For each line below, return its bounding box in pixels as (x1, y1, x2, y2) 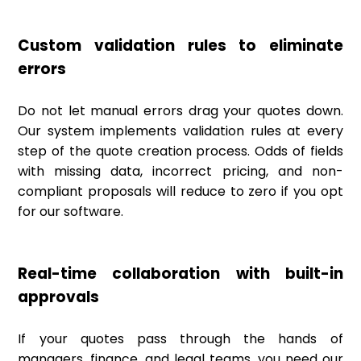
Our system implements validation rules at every (18, 121, 343, 140)
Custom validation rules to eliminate (18, 34, 343, 56)
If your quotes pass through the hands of (18, 329, 343, 348)
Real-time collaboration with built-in (18, 262, 343, 284)
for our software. (18, 201, 124, 221)
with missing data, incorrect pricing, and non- (18, 161, 343, 180)
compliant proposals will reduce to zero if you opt (18, 181, 343, 201)
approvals (18, 285, 100, 308)
